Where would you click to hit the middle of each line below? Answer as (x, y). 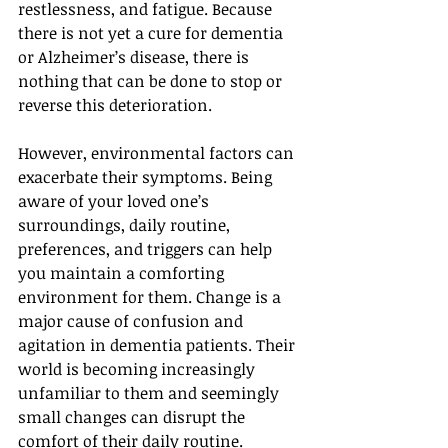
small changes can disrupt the (133, 417)
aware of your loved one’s (115, 201)
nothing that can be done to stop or (152, 81)
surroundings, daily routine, (126, 225)
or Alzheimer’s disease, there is (135, 57)
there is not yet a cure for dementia (152, 33)
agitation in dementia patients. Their (158, 345)
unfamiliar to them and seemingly (150, 393)
